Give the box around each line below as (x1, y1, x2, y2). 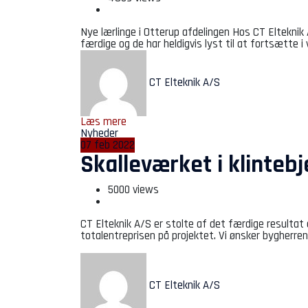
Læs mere (80, 114, 126, 129)
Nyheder (80, 126, 118, 141)
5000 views (108, 182, 159, 197)
